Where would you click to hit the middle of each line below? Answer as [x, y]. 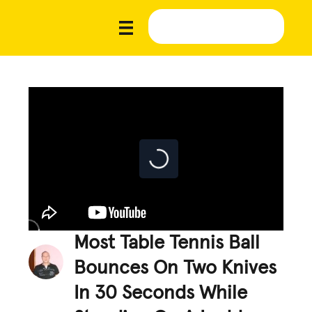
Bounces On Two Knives [175, 268]
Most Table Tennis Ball [167, 243]
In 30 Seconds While [161, 293]
